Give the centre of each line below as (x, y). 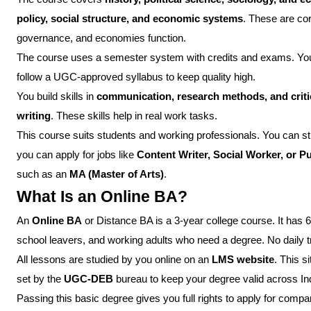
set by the (40, 279)
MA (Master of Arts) (117, 174)
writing (34, 116)
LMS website (243, 260)
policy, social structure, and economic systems (130, 19)
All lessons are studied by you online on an (114, 260)
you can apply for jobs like (77, 155)
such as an (43, 174)
